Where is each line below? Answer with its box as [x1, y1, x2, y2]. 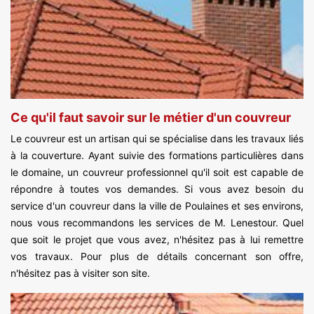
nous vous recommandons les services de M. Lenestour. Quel [11, 217, 303, 229]
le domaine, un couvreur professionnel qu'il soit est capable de [11, 166, 303, 179]
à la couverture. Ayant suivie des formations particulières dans [11, 149, 303, 162]
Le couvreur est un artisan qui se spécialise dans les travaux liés [11, 132, 303, 145]
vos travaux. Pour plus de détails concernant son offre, [11, 250, 303, 263]
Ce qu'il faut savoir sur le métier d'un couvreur [11, 110, 291, 125]
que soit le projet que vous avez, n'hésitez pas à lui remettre [11, 233, 303, 246]
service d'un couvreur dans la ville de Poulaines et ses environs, [11, 200, 303, 212]
